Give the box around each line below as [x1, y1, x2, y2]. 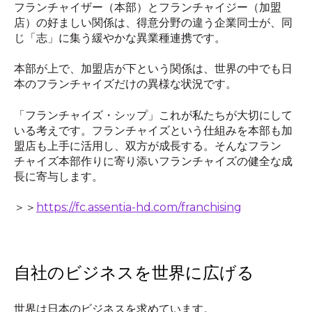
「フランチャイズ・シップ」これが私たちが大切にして [14, 108, 292, 122]
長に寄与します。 [14, 169, 103, 183]
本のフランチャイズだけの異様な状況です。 [14, 77, 237, 91]
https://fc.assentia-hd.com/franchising [36, 201, 242, 214]
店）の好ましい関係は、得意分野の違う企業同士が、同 [14, 15, 292, 29]
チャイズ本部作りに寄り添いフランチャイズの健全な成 [14, 154, 292, 168]
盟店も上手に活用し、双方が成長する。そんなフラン [14, 139, 281, 153]
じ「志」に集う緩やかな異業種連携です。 [14, 31, 226, 45]
